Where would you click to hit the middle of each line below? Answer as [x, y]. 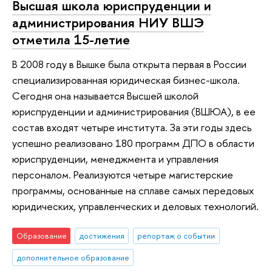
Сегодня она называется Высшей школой [105, 95]
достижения [102, 236]
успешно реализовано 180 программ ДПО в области [133, 143]
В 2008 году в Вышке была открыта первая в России [129, 64]
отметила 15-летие [71, 40]
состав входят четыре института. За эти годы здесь [132, 127]
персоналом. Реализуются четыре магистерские [123, 174]
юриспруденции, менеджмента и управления [115, 158]
